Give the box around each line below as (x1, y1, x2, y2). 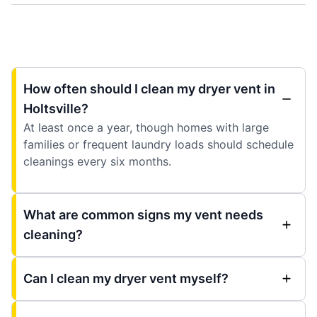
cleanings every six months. (23, 154, 171, 168)
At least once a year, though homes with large (23, 120, 269, 134)
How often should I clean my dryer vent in (23, 81, 275, 96)
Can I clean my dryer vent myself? (23, 270, 229, 286)
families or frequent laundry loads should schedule (23, 137, 294, 151)
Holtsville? (23, 100, 88, 116)
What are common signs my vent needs (23, 207, 263, 222)
